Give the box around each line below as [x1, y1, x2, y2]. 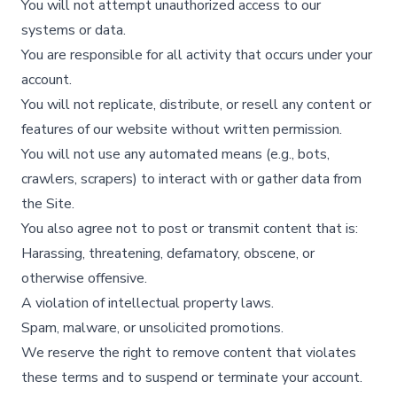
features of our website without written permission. [21, 120, 342, 139]
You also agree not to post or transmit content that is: [21, 219, 358, 238]
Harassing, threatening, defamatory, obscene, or [21, 244, 315, 263]
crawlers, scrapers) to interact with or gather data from [21, 169, 362, 189]
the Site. [21, 194, 74, 214]
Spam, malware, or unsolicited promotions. [21, 318, 284, 338]
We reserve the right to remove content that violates [21, 343, 356, 362]
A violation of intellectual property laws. [21, 293, 274, 313]
